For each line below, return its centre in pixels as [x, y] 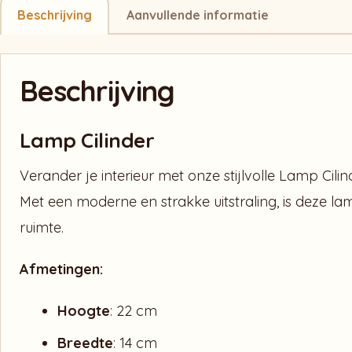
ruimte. [42, 227]
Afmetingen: [61, 269]
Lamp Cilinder [87, 140]
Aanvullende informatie [198, 15]
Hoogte [84, 311]
